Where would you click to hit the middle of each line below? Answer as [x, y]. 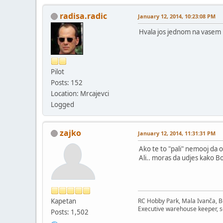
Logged [62, 104]
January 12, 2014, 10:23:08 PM [177, 16]
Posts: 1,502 [70, 212]
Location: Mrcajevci [80, 93]
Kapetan [63, 201]
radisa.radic [83, 16]
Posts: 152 [67, 82]
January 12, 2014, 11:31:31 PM [177, 133]
